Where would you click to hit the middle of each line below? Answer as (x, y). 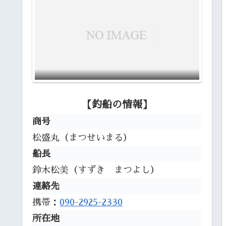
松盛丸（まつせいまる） (82, 137)
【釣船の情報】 (117, 104)
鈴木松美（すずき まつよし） (96, 170)
